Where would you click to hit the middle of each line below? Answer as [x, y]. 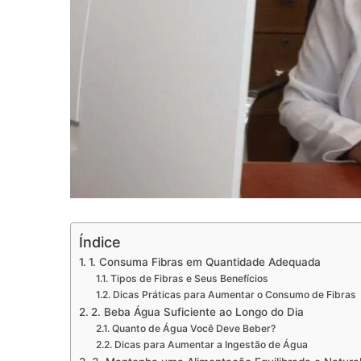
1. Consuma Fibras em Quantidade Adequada [204, 262]
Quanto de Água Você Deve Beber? [193, 329]
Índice [100, 243]
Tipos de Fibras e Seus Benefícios [189, 279]
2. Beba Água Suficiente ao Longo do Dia [197, 312]
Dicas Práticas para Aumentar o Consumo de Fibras [234, 295]
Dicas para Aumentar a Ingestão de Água [211, 345]
